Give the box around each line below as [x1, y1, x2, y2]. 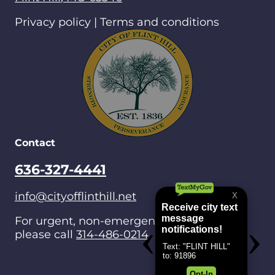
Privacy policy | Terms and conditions [15, 15, 219, 29]
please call [15, 228, 76, 241]
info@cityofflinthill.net [15, 190, 136, 203]
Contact [15, 137, 55, 149]
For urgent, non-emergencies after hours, [15, 214, 242, 228]
